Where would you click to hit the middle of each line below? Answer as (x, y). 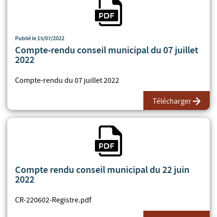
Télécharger (172, 101)
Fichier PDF (142, 130)
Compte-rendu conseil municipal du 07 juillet (107, 50)
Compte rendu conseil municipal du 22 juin (102, 169)
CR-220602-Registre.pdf (53, 200)
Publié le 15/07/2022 (40, 38)
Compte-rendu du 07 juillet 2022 (67, 80)
